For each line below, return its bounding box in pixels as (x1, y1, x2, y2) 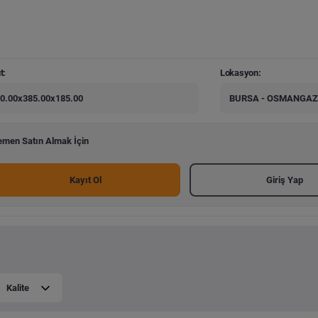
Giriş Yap (266, 174, 304, 185)
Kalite (6, 283, 29, 293)
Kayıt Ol (69, 174, 102, 185)
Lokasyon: (219, 67, 261, 79)
